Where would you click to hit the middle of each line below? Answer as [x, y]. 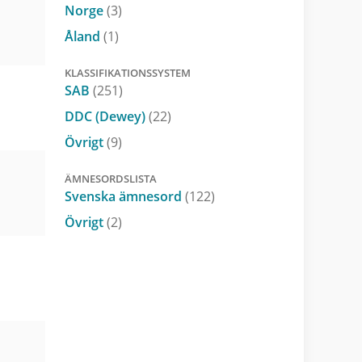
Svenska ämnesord [124, 196]
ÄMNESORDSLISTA [110, 178]
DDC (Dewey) [106, 116]
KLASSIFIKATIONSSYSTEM [127, 72]
